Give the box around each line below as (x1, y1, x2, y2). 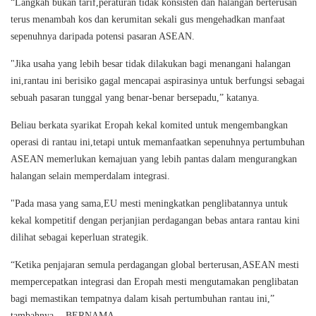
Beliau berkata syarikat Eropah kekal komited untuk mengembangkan (11, 119, 288, 130)
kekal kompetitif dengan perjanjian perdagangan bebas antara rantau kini (11, 214, 300, 226)
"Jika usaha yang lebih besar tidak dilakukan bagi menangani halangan (11, 58, 291, 69)
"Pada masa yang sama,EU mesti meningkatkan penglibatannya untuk (11, 197, 288, 209)
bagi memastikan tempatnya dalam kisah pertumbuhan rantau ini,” (11, 293, 274, 304)
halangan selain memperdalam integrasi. (11, 170, 170, 181)
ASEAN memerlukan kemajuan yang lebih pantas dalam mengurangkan (11, 153, 297, 164)
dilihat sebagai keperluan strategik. (11, 231, 149, 243)
